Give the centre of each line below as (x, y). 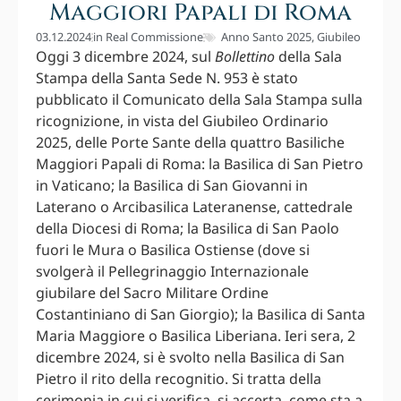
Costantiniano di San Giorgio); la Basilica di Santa (200, 315)
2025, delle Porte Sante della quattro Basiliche (190, 143)
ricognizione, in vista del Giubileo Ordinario (182, 121)
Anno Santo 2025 (266, 37)
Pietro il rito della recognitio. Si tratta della (179, 379)
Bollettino (245, 57)
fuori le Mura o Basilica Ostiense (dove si (173, 250)
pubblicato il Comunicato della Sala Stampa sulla (199, 100)
